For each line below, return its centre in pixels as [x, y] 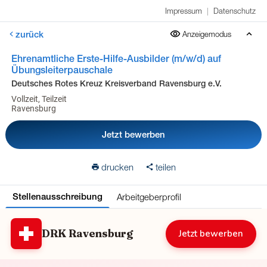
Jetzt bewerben [133, 134]
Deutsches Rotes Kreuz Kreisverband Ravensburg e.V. [116, 83]
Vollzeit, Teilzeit [39, 99]
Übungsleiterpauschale [62, 70]
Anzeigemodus [207, 34]
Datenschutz [235, 11]
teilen [166, 167]
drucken [117, 167]
